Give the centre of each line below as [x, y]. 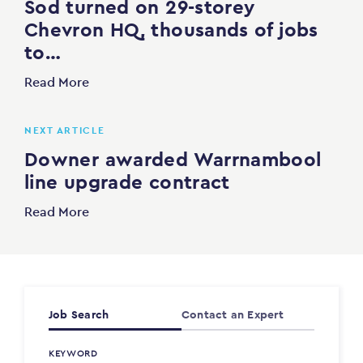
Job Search [79, 315]
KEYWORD [73, 354]
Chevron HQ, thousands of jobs [171, 30]
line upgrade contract [127, 182]
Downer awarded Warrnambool [173, 160]
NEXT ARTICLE [65, 131]
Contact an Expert [233, 315]
